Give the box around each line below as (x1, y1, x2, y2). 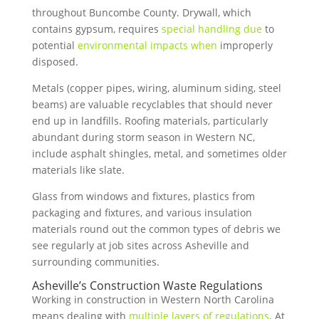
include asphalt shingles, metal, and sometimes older (31, 147, 287, 160)
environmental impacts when (77, 38, 217, 52)
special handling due (161, 22, 262, 36)
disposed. (31, 55, 78, 68)
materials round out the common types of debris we (31, 222, 281, 236)
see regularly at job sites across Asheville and (31, 239, 249, 252)
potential (31, 38, 78, 52)
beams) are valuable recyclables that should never (31, 98, 273, 111)
